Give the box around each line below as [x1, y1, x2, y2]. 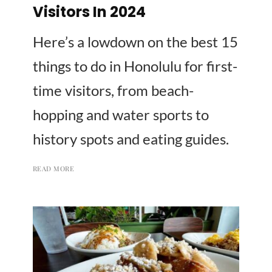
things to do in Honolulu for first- [33, 56, 237, 75]
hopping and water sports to [33, 105, 209, 123]
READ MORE [33, 163, 74, 173]
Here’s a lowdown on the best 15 [33, 32, 238, 50]
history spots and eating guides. [33, 129, 229, 148]
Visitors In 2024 [33, 1, 146, 22]
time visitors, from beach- [33, 81, 194, 99]
